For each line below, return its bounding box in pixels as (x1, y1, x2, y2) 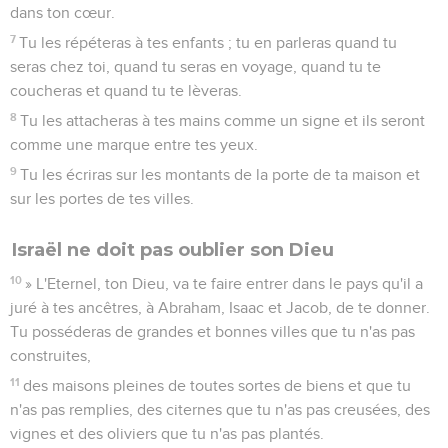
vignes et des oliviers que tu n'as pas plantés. (10, 425, 324, 442)
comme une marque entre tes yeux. (10, 136, 258, 153)
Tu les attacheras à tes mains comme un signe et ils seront (20, 112, 426, 129)
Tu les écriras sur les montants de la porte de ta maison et (20, 166, 421, 183)
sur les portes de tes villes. (10, 190, 194, 207)
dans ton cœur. (10, 4, 115, 21)
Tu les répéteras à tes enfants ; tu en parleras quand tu (19, 34, 398, 51)
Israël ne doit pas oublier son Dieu (12, 238, 334, 261)
